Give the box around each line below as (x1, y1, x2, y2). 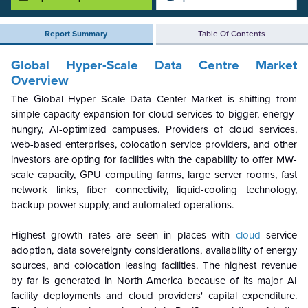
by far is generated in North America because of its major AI (11, 274, 297, 287)
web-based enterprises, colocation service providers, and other (11, 138, 297, 151)
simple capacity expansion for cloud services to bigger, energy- (11, 108, 297, 120)
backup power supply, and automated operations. (11, 199, 234, 211)
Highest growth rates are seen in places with (11, 229, 236, 241)
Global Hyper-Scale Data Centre (11, 58, 239, 73)
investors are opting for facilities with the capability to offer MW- (11, 153, 297, 166)
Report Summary (45, 29, 108, 38)
